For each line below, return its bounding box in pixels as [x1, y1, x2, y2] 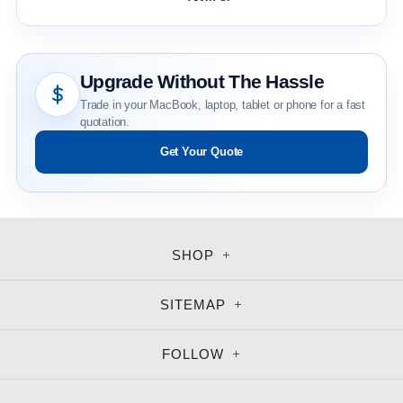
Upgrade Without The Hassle [80, 70, 324, 92]
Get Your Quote [159, 144, 244, 158]
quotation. [80, 114, 130, 129]
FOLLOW [161, 345, 228, 362]
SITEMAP [159, 296, 230, 312]
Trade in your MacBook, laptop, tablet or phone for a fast [80, 97, 366, 112]
